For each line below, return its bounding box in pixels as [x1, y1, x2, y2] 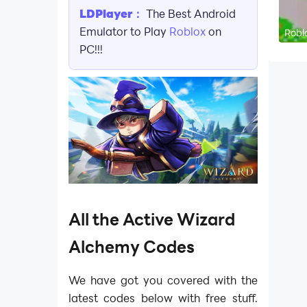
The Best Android [143, 6, 236, 21]
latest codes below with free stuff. [68, 290, 258, 305]
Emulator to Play [79, 24, 170, 39]
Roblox [169, 24, 206, 39]
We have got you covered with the [68, 272, 258, 287]
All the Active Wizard [68, 208, 235, 231]
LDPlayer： [79, 6, 144, 21]
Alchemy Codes [68, 236, 195, 258]
